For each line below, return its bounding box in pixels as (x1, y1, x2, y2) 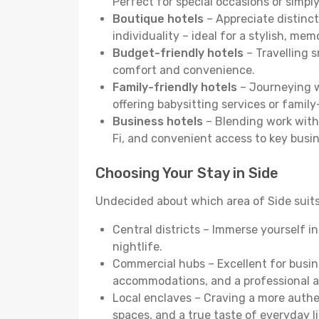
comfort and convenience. (113, 63, 255, 77)
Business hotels (113, 115, 203, 128)
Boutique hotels (113, 12, 204, 26)
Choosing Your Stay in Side (95, 164, 278, 182)
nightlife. (113, 240, 162, 253)
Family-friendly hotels (113, 80, 237, 94)
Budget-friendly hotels (113, 46, 244, 60)
